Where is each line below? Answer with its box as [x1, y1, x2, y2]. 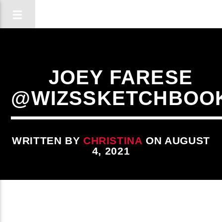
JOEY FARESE [48, 66, 193, 88]
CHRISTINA [83, 135, 143, 146]
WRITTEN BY [12, 135, 83, 146]
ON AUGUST [142, 135, 210, 146]
